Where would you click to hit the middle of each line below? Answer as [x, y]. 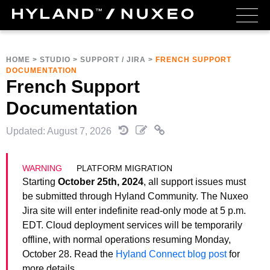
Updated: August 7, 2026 [60, 131]
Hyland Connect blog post [171, 254]
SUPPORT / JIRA [113, 60]
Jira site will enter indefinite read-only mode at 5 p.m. [134, 211]
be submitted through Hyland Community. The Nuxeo [135, 196]
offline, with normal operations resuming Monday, [127, 240]
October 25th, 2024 [101, 182]
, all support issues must [195, 182]
